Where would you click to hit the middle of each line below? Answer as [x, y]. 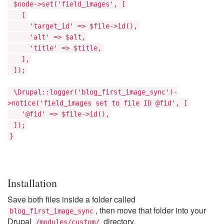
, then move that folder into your [151, 210]
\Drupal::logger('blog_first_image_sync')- [93, 92]
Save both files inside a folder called [71, 199]
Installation [32, 183]
